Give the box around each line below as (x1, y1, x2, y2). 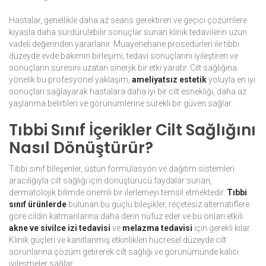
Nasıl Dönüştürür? (9, 137, 153, 159)
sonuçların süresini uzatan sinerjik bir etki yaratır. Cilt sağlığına (9, 63, 237, 73)
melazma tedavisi (122, 223, 192, 233)
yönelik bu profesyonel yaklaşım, (9, 75, 132, 85)
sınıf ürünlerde (9, 199, 66, 210)
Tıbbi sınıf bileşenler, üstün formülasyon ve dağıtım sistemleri (9, 164, 235, 174)
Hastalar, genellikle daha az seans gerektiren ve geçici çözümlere (9, 15, 247, 26)
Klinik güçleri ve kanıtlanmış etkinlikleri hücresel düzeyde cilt (9, 235, 226, 245)
